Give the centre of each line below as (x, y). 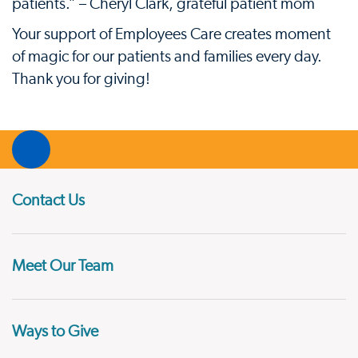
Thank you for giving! (81, 79)
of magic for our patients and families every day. (167, 57)
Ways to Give (55, 332)
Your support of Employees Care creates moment (171, 34)
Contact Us (48, 201)
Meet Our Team (63, 266)
